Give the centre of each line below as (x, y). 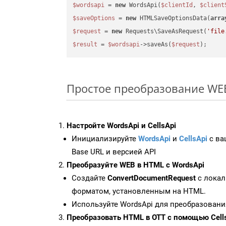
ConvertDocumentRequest (152, 178)
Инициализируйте (105, 138)
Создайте (90, 178)
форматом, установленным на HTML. (139, 191)
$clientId (177, 5)
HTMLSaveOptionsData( (174, 18)
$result (85, 45)
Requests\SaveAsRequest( (165, 32)
